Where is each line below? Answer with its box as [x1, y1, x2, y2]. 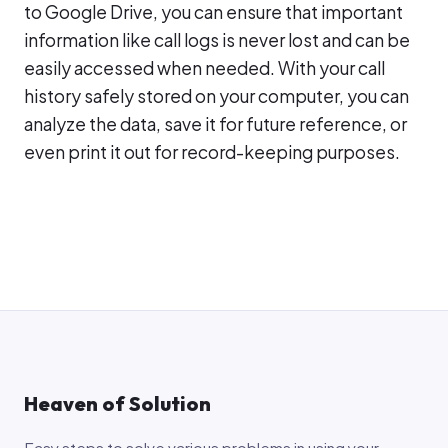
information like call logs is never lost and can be [24, 29, 410, 52]
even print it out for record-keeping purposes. [24, 141, 400, 164]
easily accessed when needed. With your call [24, 57, 385, 80]
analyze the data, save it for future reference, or [24, 113, 407, 136]
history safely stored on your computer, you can [24, 85, 409, 108]
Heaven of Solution [24, 391, 211, 417]
